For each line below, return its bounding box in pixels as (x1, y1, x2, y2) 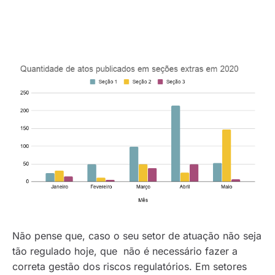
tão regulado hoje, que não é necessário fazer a (12, 245, 238, 258)
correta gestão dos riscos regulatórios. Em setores (12, 260, 247, 273)
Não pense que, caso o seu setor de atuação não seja (12, 230, 261, 242)
